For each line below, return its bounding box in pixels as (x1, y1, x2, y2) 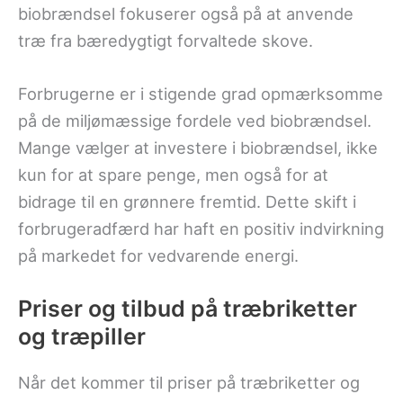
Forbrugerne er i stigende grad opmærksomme (18, 83, 383, 103)
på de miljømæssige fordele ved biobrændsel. (18, 110, 372, 130)
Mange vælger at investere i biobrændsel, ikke (18, 137, 378, 157)
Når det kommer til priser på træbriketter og (18, 372, 360, 392)
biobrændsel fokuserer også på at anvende (18, 3, 354, 23)
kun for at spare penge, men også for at (18, 164, 328, 184)
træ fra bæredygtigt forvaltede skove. (18, 30, 313, 50)
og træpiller (18, 322, 146, 350)
